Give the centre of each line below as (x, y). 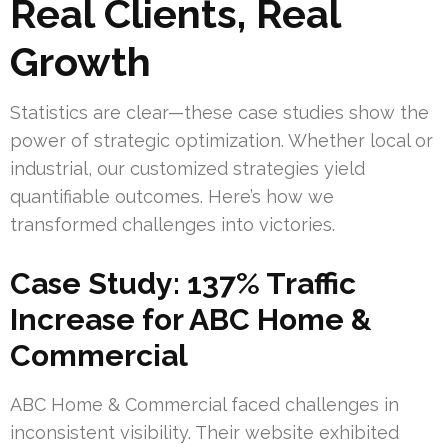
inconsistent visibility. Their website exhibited (204, 433)
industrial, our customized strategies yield (187, 169)
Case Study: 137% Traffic (183, 284)
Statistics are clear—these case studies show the (219, 113)
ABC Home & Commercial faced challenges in (204, 405)
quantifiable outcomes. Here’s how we (172, 197)
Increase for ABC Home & (191, 320)
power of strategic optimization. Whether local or (221, 141)
